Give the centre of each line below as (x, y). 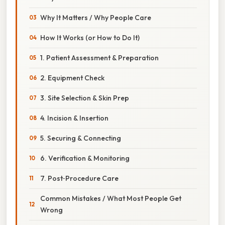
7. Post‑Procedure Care (79, 178)
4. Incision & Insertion (74, 118)
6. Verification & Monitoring (85, 158)
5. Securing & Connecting (81, 138)
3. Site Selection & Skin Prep (85, 98)
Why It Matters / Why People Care (96, 17)
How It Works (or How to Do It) (90, 37)
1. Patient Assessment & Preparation (99, 58)
